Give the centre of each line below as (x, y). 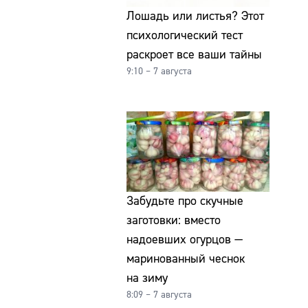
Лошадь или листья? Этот (195, 16)
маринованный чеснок (186, 258)
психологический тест (185, 35)
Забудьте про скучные (185, 201)
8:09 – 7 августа (159, 295)
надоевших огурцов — (185, 239)
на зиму (147, 278)
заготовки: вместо (174, 220)
